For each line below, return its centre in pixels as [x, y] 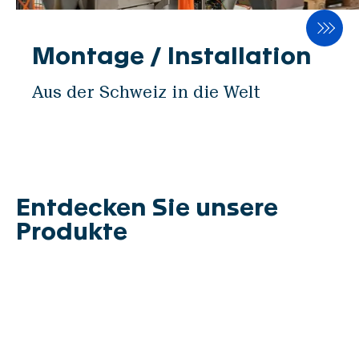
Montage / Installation [172, 57]
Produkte [72, 232]
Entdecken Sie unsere [147, 208]
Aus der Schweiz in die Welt [146, 92]
